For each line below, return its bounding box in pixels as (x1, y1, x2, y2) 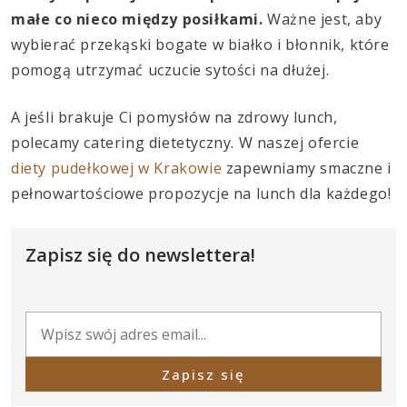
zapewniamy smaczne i (222, 157, 392, 178)
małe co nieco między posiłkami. (11, 8, 268, 29)
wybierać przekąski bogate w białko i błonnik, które (11, 34, 390, 55)
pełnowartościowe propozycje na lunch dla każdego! (11, 183, 392, 203)
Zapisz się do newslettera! (25, 242, 255, 267)
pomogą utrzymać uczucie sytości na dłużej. (11, 59, 330, 80)
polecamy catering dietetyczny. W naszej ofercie (11, 132, 360, 153)
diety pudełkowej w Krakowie (11, 157, 223, 178)
